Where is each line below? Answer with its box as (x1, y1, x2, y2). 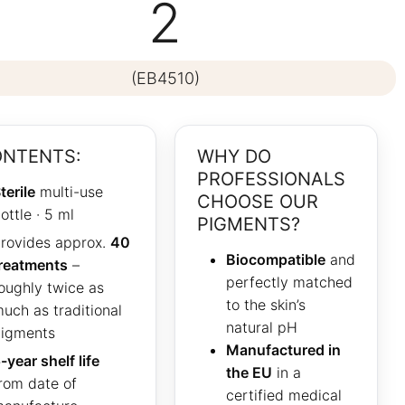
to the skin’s (225, 296, 306, 315)
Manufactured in (225, 341, 341, 360)
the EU (225, 363, 272, 382)
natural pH (225, 318, 297, 337)
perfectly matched (225, 273, 353, 292)
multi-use (34, 183, 103, 202)
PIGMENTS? (196, 212, 300, 235)
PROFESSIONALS (196, 167, 345, 190)
